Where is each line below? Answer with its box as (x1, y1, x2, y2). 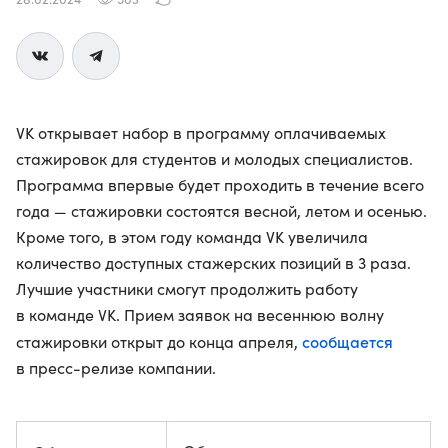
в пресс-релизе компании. (16, 357, 216, 378)
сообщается (302, 330, 393, 352)
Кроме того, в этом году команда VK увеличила (16, 226, 368, 247)
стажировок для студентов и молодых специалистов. (16, 148, 413, 169)
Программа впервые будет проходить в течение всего (16, 174, 424, 195)
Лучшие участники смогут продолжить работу (16, 278, 358, 299)
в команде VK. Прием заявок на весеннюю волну (16, 304, 384, 325)
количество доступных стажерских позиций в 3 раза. (16, 252, 411, 273)
